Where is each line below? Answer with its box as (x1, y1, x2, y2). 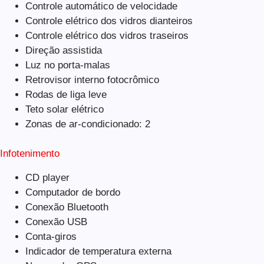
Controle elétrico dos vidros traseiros (25, 29, 189, 41)
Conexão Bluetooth (25, 201, 108, 213)
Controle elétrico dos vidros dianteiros (25, 15, 193, 27)
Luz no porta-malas (25, 59, 110, 71)
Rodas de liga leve (25, 88, 107, 100)
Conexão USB (25, 216, 87, 227)
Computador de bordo (25, 186, 120, 198)
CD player (25, 171, 70, 183)
